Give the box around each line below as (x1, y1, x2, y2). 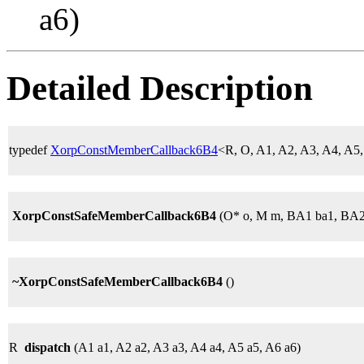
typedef (9, 142, 50, 157)
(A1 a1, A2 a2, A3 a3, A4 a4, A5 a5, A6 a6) (71, 340, 301, 354)
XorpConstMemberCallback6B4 (50, 142, 218, 157)
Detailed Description (6, 68, 313, 107)
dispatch (24, 340, 71, 354)
